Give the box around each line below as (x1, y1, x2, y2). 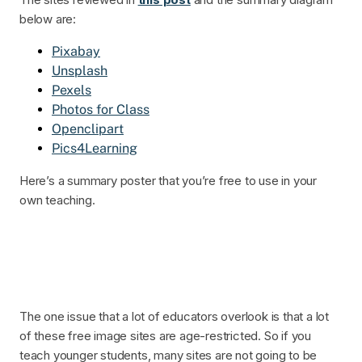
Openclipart (52, 120, 124, 137)
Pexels (52, 82, 91, 98)
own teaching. (19, 192, 95, 208)
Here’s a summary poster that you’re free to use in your (19, 172, 317, 188)
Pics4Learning (52, 140, 137, 156)
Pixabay (52, 43, 100, 59)
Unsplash (52, 62, 107, 78)
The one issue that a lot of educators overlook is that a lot (19, 308, 329, 324)
